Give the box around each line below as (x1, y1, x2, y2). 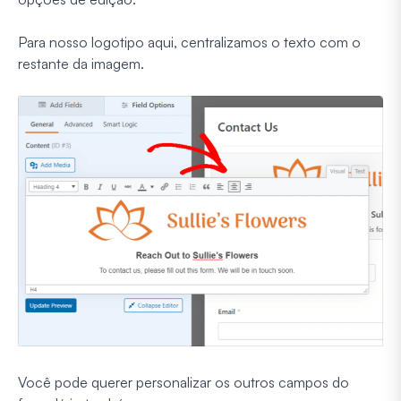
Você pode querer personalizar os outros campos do (18, 373, 349, 392)
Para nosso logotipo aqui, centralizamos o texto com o (18, 32, 361, 51)
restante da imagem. (18, 54, 144, 73)
